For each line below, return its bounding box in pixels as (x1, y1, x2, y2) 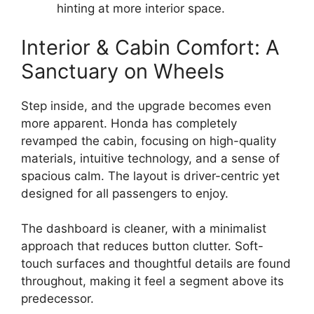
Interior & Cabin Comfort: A (21, 34, 280, 60)
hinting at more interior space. (57, 1, 225, 15)
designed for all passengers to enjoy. (21, 186, 228, 200)
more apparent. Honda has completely (21, 116, 237, 130)
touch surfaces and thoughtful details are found (21, 257, 291, 271)
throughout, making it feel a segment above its (21, 274, 284, 288)
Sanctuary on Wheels (21, 58, 224, 83)
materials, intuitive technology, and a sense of (21, 151, 280, 165)
